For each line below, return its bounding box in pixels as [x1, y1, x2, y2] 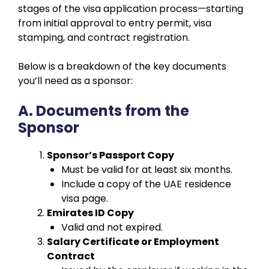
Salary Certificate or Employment [47, 234, 219, 249]
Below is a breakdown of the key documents [18, 59, 226, 73]
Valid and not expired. [61, 220, 163, 234]
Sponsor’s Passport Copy [47, 148, 174, 162]
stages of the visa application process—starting [18, 1, 243, 16]
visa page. [61, 191, 108, 205]
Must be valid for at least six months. [61, 162, 232, 177]
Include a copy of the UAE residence [61, 177, 231, 191]
